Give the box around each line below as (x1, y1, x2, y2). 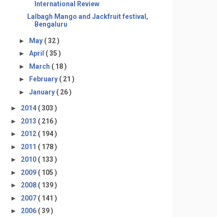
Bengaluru (34, 20, 67, 28)
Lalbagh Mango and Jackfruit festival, (27, 13, 148, 20)
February (29, 75, 59, 83)
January (29, 88, 56, 96)
